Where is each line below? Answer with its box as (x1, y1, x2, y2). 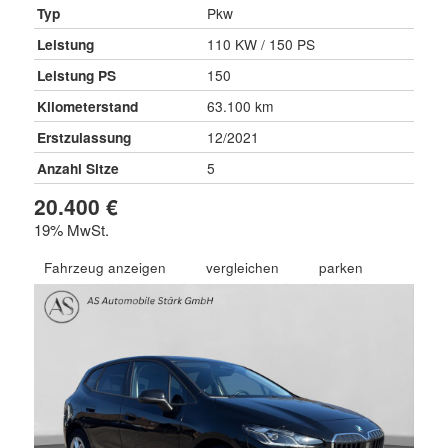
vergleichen (205, 257, 279, 277)
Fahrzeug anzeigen (43, 257, 166, 277)
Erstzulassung (36, 126, 131, 147)
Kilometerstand (36, 95, 138, 116)
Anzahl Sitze (36, 157, 119, 178)
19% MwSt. (33, 218, 109, 240)
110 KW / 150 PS (206, 33, 315, 54)
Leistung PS (36, 64, 116, 85)
